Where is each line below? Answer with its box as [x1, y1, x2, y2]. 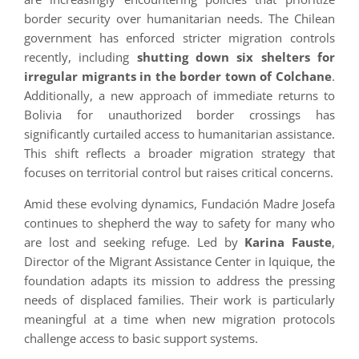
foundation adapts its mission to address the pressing [24, 272, 335, 288]
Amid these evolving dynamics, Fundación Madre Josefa [24, 195, 335, 212]
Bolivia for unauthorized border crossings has [24, 107, 335, 123]
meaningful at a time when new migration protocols [24, 310, 335, 327]
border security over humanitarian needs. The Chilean [24, 10, 335, 27]
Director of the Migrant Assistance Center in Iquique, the [24, 252, 335, 269]
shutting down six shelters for [136, 49, 335, 66]
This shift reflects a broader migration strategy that [24, 145, 335, 162]
